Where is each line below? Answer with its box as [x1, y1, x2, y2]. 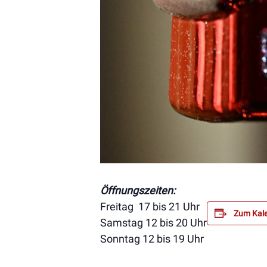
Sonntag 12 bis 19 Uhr [100, 232, 204, 245]
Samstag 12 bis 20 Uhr [100, 216, 207, 229]
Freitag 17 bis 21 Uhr [100, 200, 200, 213]
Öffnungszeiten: [100, 184, 175, 197]
